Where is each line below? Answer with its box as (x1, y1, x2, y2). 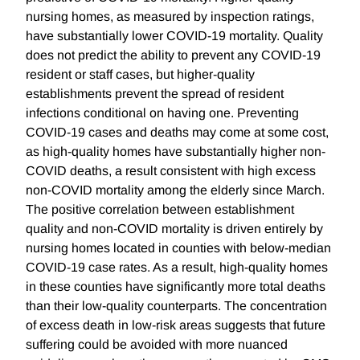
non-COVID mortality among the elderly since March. (26, 183, 325, 198)
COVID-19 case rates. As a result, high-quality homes (26, 260, 328, 275)
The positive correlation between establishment (26, 202, 294, 217)
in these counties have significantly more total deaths (26, 280, 325, 294)
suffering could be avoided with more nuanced (26, 337, 288, 352)
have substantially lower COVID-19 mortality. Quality (26, 29, 323, 43)
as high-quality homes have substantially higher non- (26, 145, 325, 159)
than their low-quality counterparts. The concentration (26, 299, 327, 313)
